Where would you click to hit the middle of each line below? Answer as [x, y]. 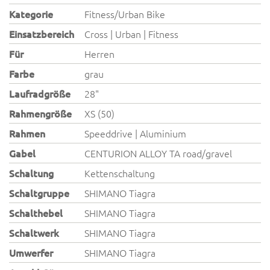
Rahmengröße [40, 113]
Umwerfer [31, 253]
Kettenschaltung [120, 173]
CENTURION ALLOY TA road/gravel [159, 153]
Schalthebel [36, 213]
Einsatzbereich [42, 34]
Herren [100, 54]
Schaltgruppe [39, 193]
